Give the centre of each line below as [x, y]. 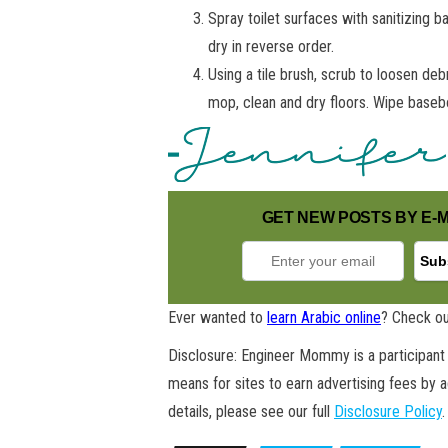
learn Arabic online [324, 318]
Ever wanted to [217, 318]
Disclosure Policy [388, 412]
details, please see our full [251, 412]
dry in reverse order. [271, 47]
